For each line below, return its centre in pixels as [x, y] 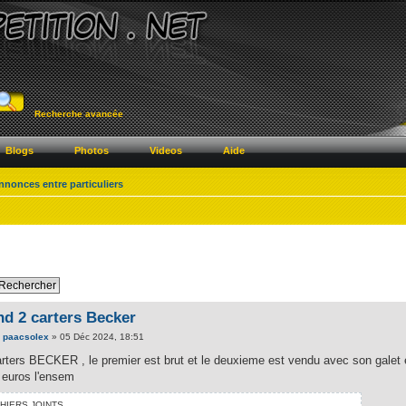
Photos [92, 150]
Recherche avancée [79, 114]
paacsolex [26, 337]
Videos [166, 150]
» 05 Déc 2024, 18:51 [97, 337]
